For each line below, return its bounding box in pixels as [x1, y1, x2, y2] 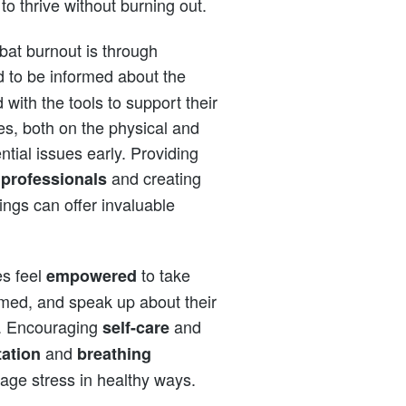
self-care [102, 314, 169, 339]
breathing [77, 341, 151, 365]
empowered [46, 263, 137, 287]
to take [137, 262, 190, 286]
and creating [107, 165, 201, 189]
